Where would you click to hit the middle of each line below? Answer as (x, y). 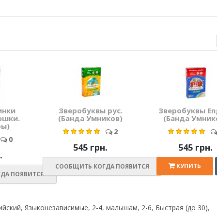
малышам (122, 208)
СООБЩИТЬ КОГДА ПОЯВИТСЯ (102, 167)
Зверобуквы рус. (90, 111)
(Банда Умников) (90, 118)
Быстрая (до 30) (182, 208)
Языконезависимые (56, 208)
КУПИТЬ (189, 166)
